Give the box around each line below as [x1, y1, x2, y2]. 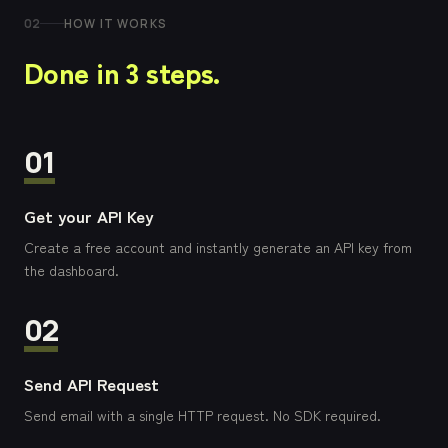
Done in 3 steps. [24, 51, 220, 92]
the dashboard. [24, 260, 119, 280]
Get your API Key [24, 204, 153, 228]
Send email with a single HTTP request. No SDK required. [24, 405, 381, 425]
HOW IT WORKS [64, 16, 167, 31]
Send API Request [24, 372, 159, 396]
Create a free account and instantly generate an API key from [24, 237, 412, 257]
